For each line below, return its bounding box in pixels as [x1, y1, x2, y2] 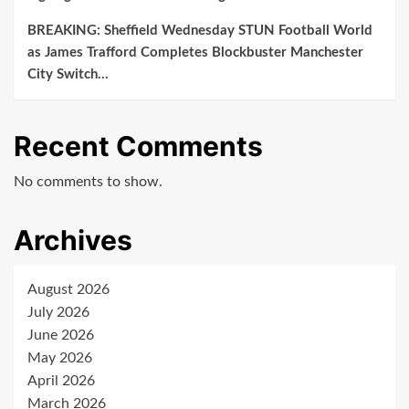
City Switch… [27, 68, 109, 82]
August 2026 [27, 282, 110, 298]
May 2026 [27, 351, 92, 366]
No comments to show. [14, 174, 163, 190]
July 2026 [27, 305, 89, 320]
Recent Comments [14, 130, 263, 163]
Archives [14, 224, 132, 257]
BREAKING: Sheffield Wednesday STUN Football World [27, 24, 372, 38]
